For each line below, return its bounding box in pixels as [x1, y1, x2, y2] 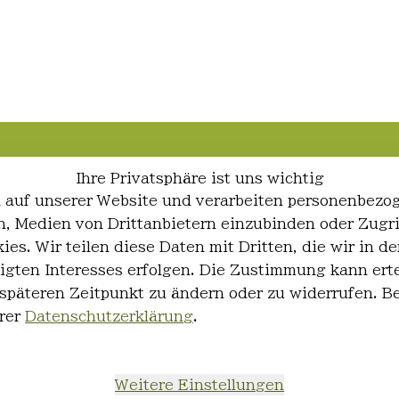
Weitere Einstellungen [115, 378, 284, 392]
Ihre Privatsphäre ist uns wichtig [75, 171, 324, 185]
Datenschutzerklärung [25, 309, 193, 323]
